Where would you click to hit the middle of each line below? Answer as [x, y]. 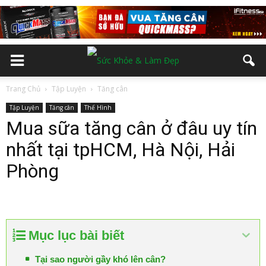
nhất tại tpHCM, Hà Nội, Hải [121, 150]
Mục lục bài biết [76, 235]
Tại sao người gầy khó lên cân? [100, 259]
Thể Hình [98, 107]
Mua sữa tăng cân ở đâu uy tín [132, 128]
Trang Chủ [23, 89]
